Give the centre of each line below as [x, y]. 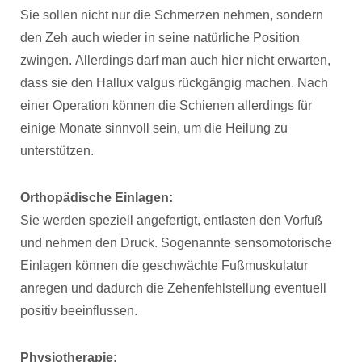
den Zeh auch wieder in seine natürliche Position [160, 38]
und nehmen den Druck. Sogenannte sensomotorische [176, 243]
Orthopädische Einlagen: [97, 198]
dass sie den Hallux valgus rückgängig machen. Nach [174, 83]
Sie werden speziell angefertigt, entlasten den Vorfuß [171, 221]
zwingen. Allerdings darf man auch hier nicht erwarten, [175, 61]
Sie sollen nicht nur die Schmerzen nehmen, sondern [172, 15]
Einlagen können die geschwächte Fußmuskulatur [164, 266]
